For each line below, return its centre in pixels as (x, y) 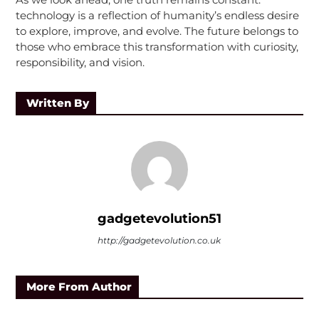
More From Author (79, 286)
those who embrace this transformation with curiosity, (157, 46)
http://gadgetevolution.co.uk (159, 240)
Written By (57, 103)
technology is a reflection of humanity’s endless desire (157, 15)
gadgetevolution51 (159, 218)
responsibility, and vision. (80, 62)
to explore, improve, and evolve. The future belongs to (157, 31)
